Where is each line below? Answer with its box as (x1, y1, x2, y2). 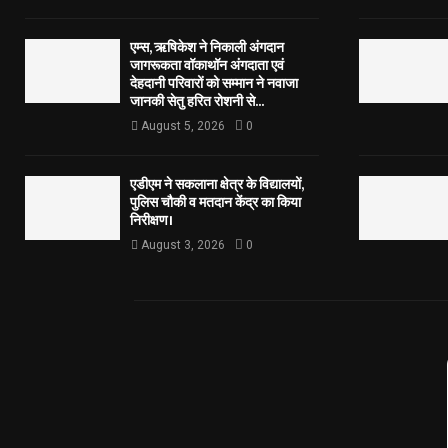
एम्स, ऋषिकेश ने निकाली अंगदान (130, 36, 284, 60)
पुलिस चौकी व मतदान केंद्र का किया (130, 191, 301, 215)
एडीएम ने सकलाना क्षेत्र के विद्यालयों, (130, 173, 303, 197)
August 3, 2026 (141, 238, 225, 253)
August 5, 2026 (141, 119, 225, 134)
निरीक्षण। (130, 209, 173, 233)
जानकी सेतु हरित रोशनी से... (130, 90, 264, 114)
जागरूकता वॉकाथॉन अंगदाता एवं (130, 54, 284, 78)
